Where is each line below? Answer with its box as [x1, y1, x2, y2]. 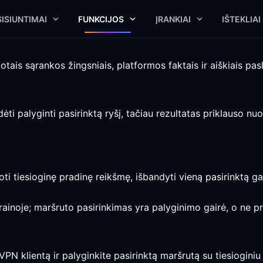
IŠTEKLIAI [221, 14, 261, 24]
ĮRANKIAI [155, 14, 191, 24]
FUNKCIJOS [78, 14, 124, 24]
